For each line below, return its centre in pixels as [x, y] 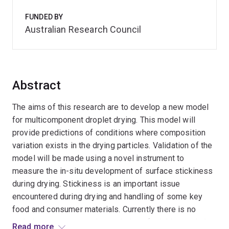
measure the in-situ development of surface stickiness [113, 171]
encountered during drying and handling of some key [108, 197]
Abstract [37, 85]
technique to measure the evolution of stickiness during [114, 222]
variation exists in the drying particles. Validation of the [112, 145]
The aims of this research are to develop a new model [111, 107]
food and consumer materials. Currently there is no [104, 209]
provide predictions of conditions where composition [109, 133]
